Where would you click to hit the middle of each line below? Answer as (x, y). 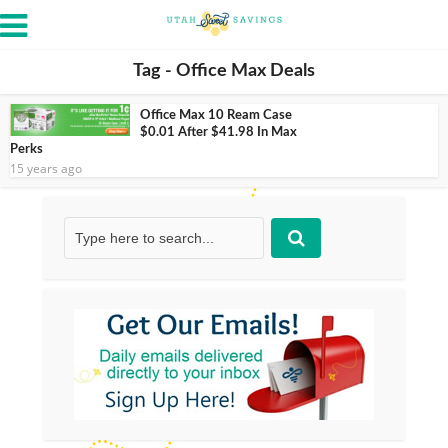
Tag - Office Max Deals (224, 71)
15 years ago (46, 168)
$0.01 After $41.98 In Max (218, 132)
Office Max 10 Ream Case (216, 115)
